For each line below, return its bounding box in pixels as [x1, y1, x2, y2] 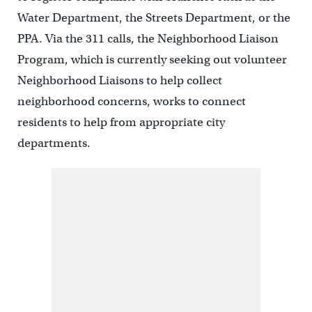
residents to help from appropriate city [17, 115, 225, 130]
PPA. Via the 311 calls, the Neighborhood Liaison [17, 31, 279, 47]
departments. [17, 136, 91, 151]
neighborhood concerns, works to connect [17, 94, 246, 109]
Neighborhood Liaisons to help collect [17, 73, 222, 88]
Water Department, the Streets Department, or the [17, 10, 290, 26]
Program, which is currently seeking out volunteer [17, 52, 287, 68]
